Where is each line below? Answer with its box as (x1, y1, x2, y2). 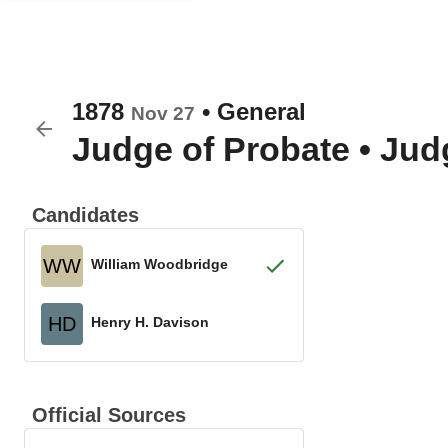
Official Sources (32, 404, 186, 426)
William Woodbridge (91, 255, 228, 272)
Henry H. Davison (91, 313, 209, 330)
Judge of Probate (72, 130, 350, 168)
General (217, 98, 306, 125)
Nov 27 (131, 103, 195, 124)
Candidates (32, 204, 139, 226)
